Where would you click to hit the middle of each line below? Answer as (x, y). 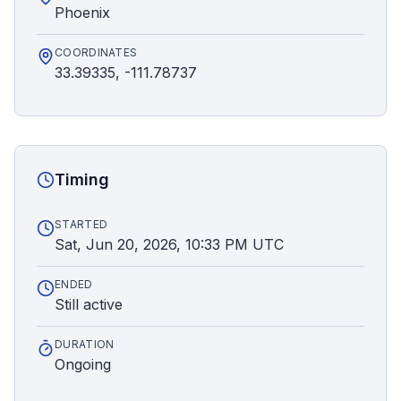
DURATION (85, 344)
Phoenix (82, 13)
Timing (82, 179)
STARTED (81, 224)
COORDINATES (96, 52)
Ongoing (83, 364)
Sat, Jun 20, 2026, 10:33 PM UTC (169, 244)
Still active (89, 304)
